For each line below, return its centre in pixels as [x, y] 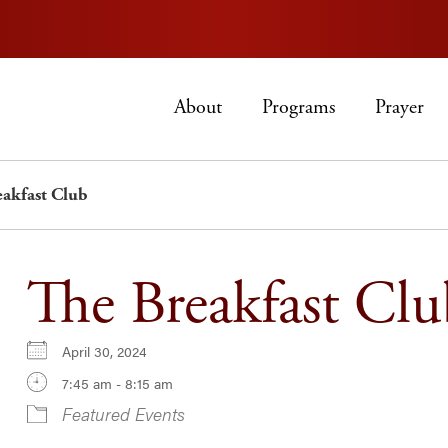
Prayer [399, 107]
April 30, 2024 [112, 350]
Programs [298, 107]
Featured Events [123, 413]
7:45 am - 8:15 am [117, 382]
